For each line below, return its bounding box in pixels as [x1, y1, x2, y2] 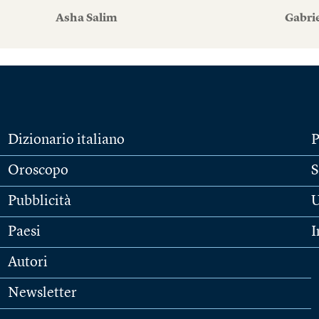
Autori [7, 256, 48, 271]
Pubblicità [7, 194, 71, 209]
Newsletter [7, 286, 77, 301]
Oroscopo [7, 164, 68, 179]
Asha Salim [55, 13, 117, 25]
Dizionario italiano [7, 133, 125, 148]
